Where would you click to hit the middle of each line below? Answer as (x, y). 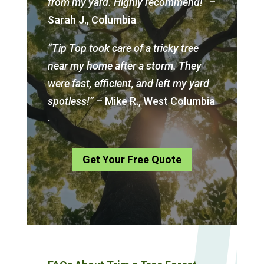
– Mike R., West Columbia (154, 101)
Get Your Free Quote (132, 160)
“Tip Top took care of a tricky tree (123, 48)
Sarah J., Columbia (92, 19)
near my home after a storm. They (124, 65)
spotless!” (70, 101)
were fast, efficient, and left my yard (128, 83)
